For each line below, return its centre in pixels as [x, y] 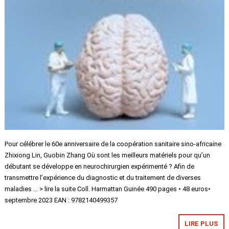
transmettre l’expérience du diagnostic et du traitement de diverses [103, 177]
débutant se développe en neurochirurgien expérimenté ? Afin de [100, 166]
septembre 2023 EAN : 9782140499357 [61, 200]
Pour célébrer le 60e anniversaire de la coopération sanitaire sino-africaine [113, 144]
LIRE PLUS [201, 223]
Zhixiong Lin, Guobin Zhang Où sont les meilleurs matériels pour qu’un [108, 155]
